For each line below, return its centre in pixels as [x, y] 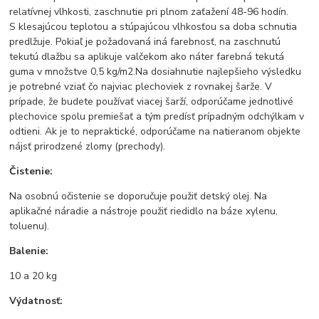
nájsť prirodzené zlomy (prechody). [88, 147]
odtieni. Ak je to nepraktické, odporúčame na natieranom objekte [155, 132]
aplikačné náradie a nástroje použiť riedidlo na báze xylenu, [144, 211]
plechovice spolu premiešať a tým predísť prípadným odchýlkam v [157, 117]
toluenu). [30, 226]
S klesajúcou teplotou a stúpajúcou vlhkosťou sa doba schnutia [153, 27]
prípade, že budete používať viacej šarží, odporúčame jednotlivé [152, 102]
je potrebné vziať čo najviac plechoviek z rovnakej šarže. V [141, 87]
